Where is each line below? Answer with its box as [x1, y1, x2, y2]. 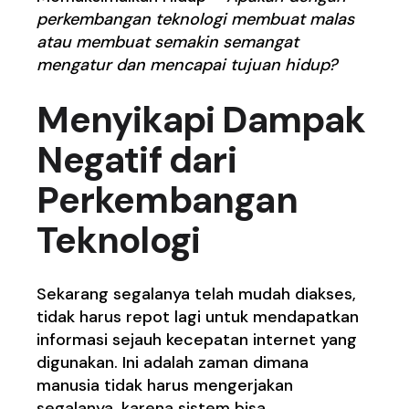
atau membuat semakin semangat [37, 30, 299, 53]
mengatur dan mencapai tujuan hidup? [37, 53, 339, 76]
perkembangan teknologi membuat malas [37, 7, 355, 30]
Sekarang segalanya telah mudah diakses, [37, 282, 357, 305]
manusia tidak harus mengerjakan [37, 373, 294, 396]
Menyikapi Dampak [37, 95, 366, 143]
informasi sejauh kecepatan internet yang [37, 328, 358, 351]
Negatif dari [37, 135, 236, 184]
